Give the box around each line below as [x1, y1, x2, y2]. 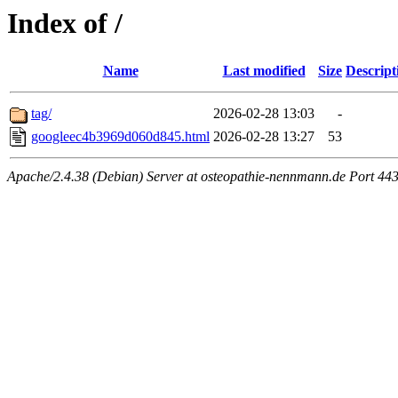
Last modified [222, 63, 306, 79]
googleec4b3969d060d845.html [31, 129, 210, 145]
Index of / [7, 7, 123, 39]
